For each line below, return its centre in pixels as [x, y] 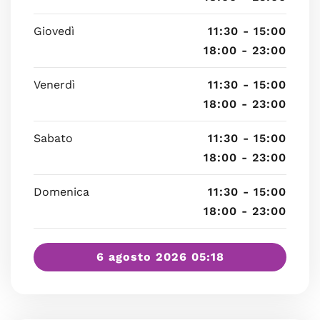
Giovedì [54, 31]
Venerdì [54, 85]
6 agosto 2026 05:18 [160, 257]
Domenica [61, 192]
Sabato [53, 138]
